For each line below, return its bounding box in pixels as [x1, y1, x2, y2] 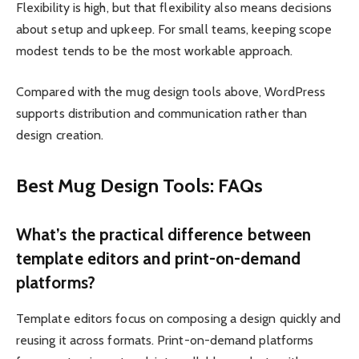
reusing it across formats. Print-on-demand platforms [16, 332, 314, 348]
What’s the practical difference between [16, 224, 312, 245]
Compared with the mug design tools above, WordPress [16, 83, 326, 99]
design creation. [16, 127, 104, 143]
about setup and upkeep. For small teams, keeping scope [16, 21, 333, 37]
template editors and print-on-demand [16, 248, 301, 269]
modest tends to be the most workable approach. [16, 42, 292, 58]
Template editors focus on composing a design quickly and [16, 310, 341, 326]
